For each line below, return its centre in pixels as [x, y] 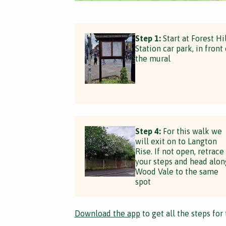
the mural [153, 59]
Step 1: [148, 38]
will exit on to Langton [176, 141]
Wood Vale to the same [177, 172]
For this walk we [191, 131]
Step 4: [148, 131]
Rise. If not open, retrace [179, 151]
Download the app [107, 213]
